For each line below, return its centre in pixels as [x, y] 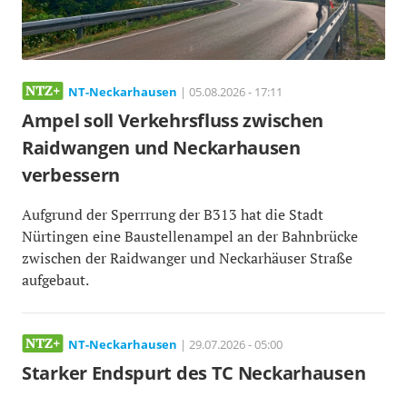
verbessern [71, 175]
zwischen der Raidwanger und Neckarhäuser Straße [187, 258]
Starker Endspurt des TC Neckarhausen [194, 373]
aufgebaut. [55, 280]
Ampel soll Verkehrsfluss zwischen [173, 121]
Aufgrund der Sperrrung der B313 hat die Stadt [173, 215]
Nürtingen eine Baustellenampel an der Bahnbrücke [190, 237]
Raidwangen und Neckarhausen [161, 148]
